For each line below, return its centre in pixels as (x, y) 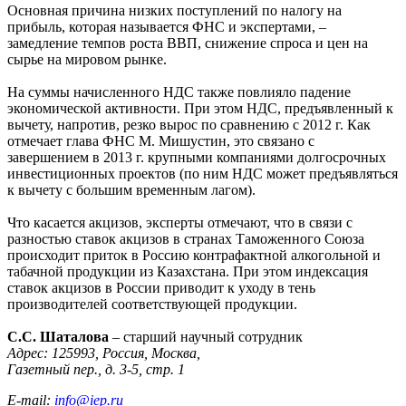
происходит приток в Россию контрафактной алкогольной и (194, 255)
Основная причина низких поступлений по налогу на (174, 10)
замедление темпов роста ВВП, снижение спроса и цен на (188, 43)
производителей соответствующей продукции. (152, 304)
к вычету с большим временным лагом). (131, 189)
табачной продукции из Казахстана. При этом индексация (188, 271)
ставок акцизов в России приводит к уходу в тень (161, 287)
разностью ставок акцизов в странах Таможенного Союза (186, 238)
